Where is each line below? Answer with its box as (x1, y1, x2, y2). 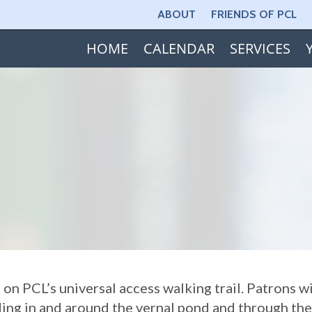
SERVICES (229, 39, 290, 58)
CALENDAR (143, 39, 214, 58)
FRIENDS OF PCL (210, 8, 297, 21)
